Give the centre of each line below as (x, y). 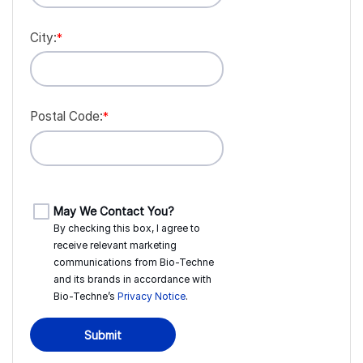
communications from (106, 263)
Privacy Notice (151, 297)
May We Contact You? (113, 211)
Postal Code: (66, 117)
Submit (103, 335)
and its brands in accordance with (132, 280)
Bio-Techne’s (84, 297)
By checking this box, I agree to (126, 228)
